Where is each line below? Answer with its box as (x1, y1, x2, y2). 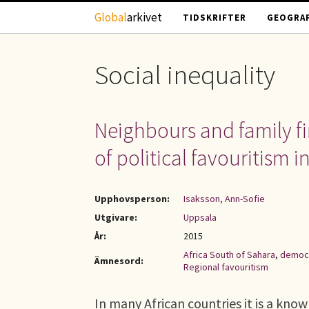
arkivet (127, 10, 162, 25)
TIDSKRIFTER (183, 12, 246, 23)
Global (94, 10, 127, 25)
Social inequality (94, 58, 275, 92)
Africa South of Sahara (183, 248, 275, 261)
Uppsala (183, 211, 217, 223)
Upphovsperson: (94, 192, 170, 205)
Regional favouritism (183, 261, 268, 273)
